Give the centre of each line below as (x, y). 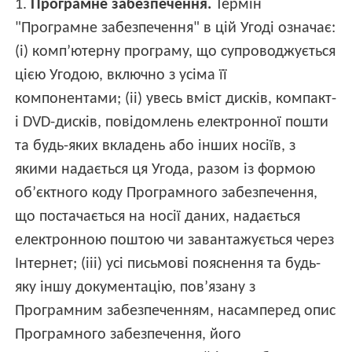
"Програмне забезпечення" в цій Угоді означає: (176, 29)
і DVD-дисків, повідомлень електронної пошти (172, 123)
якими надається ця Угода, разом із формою (165, 170)
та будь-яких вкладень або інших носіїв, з (156, 147)
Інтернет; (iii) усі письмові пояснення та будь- (168, 264)
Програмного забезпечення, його (128, 335)
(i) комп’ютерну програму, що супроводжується (176, 52)
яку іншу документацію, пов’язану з (136, 288)
